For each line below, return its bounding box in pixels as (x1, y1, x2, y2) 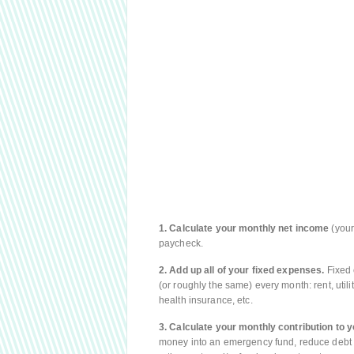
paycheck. (159, 238, 204, 249)
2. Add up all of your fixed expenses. (159, 265, 325, 276)
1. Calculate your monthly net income (159, 223, 330, 234)
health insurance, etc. (159, 295, 253, 306)
